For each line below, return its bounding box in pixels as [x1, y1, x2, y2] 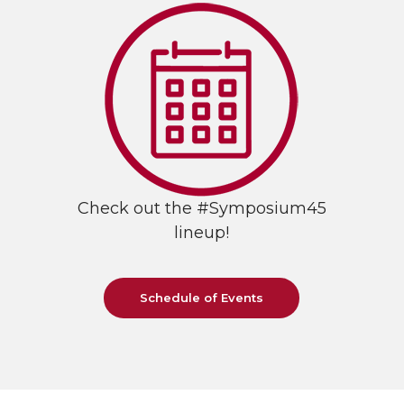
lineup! [174, 223, 230, 243]
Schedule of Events [140, 290, 264, 306]
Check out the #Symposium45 [77, 198, 326, 219]
